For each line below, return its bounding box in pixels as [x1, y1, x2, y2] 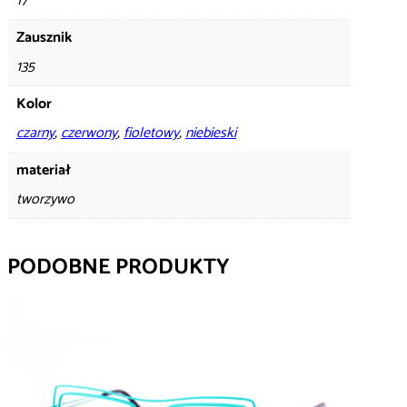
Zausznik [16, 25, 72, 50]
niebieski [185, 120, 236, 145]
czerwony [61, 120, 117, 145]
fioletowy [124, 120, 179, 145]
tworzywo [16, 186, 74, 212]
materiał [16, 157, 71, 183]
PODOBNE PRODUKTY [7, 249, 230, 285]
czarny [16, 120, 55, 145]
